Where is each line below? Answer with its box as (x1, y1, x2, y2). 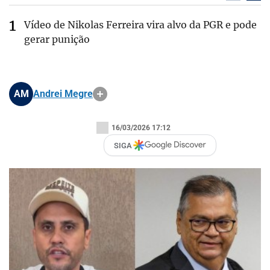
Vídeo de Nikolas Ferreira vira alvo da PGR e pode (24, 19, 257, 31)
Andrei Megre (33, 88, 93, 99)
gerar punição (24, 33, 90, 45)
